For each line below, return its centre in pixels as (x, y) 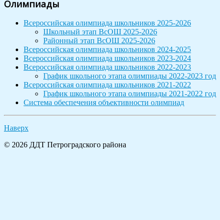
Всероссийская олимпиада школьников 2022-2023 (107, 67)
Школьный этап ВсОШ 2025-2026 (100, 32)
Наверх (16, 128)
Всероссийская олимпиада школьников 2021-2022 (107, 85)
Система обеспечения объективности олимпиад (104, 103)
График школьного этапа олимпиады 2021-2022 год (130, 94)
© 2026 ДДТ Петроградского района (65, 145)
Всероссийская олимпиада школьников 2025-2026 (107, 23)
